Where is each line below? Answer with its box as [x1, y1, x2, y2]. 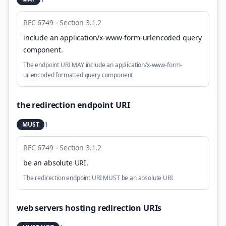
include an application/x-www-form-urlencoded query [23, 33, 202, 42]
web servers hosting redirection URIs [17, 202, 162, 213]
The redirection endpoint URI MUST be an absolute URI [23, 174, 173, 182]
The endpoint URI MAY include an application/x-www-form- [23, 61, 183, 69]
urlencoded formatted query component [23, 71, 133, 79]
